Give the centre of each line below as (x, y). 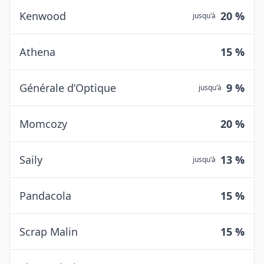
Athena (37, 52)
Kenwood (43, 16)
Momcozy (43, 124)
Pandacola (45, 196)
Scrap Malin (49, 232)
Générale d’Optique (68, 88)
